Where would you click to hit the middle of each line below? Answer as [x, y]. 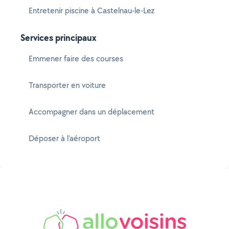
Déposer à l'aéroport [64, 138]
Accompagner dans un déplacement [91, 112]
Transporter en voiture [67, 85]
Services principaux [59, 38]
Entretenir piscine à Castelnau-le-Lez [91, 10]
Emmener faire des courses [76, 59]
